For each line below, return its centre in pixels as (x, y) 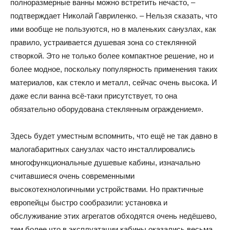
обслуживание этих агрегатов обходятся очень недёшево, (113, 216)
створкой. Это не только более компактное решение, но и (112, 56)
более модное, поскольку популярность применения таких (114, 69)
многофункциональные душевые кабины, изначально (105, 163)
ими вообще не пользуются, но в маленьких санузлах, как (113, 29)
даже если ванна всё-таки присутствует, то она (94, 96)
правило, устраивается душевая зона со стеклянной (103, 43)
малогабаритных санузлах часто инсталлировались (103, 149)
